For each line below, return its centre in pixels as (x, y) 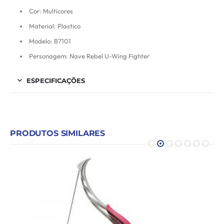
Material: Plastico (55, 26)
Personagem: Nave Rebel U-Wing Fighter (89, 56)
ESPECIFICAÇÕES (56, 80)
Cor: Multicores (51, 11)
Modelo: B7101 (50, 41)
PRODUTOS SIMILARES (58, 133)
